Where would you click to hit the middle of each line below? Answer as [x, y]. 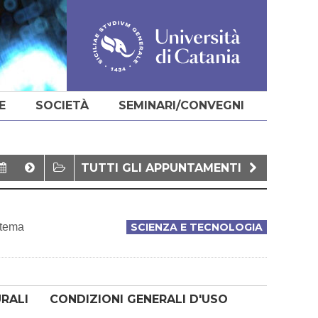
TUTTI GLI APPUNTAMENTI [163, 168]
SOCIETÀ [62, 105]
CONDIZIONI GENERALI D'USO [139, 299]
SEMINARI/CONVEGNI [181, 105]
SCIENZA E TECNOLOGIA [197, 227]
